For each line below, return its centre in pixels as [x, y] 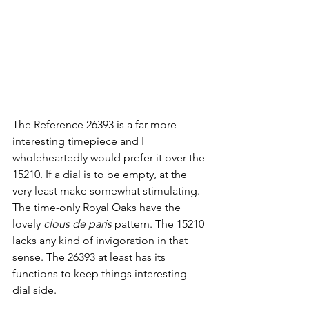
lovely [28, 223]
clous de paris [78, 223]
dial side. [34, 290]
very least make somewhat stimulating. [108, 190]
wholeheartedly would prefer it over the [110, 157]
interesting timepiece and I [80, 141]
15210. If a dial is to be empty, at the [101, 174]
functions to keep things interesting [101, 273]
